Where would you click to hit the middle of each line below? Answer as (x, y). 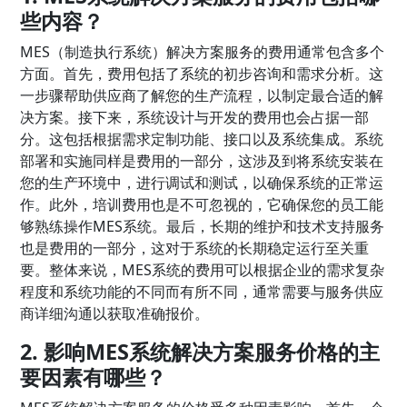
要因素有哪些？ (94, 377)
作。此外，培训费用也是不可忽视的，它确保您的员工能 (202, 204)
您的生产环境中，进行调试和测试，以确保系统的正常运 (202, 182)
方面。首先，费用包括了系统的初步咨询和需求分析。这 (202, 73)
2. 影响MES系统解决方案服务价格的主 (200, 351)
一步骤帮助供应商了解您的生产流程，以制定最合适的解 (202, 95)
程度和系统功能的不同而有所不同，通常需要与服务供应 (202, 291)
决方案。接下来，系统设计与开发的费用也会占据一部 (195, 117)
